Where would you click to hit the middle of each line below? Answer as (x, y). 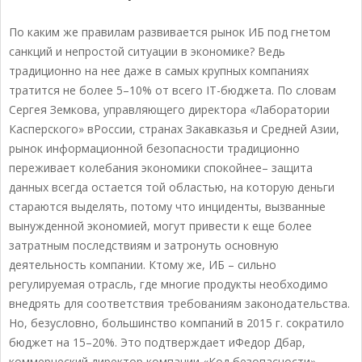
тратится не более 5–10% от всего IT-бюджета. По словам (173, 90)
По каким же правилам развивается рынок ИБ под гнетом (170, 32)
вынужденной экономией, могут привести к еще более (160, 226)
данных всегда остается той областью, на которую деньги (172, 187)
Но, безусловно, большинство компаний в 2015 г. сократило (177, 323)
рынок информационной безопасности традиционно (154, 149)
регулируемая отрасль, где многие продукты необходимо (168, 284)
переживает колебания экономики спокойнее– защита (161, 168)
